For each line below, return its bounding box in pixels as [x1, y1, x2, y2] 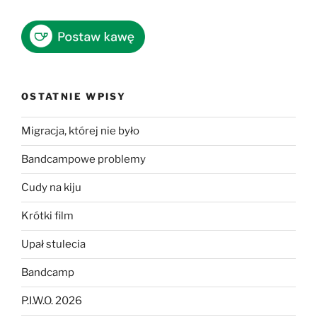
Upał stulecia [21, 238, 86, 251]
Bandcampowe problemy [21, 153, 146, 166]
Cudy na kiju [21, 181, 81, 195]
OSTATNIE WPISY [21, 91, 127, 103]
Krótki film [21, 209, 74, 223]
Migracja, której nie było [21, 125, 139, 138]
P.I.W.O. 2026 [21, 294, 82, 308]
